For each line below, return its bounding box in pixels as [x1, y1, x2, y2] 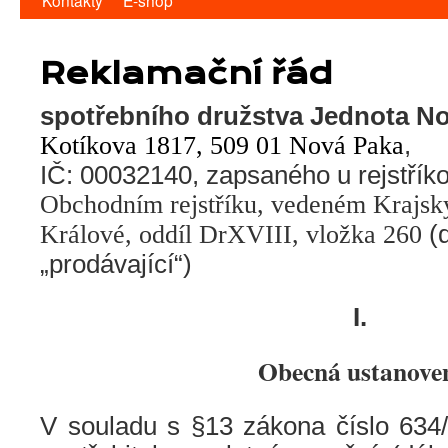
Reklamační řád [40, 56, 332, 92]
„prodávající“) [40, 250, 192, 278]
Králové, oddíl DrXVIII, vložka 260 [40, 220, 422, 249]
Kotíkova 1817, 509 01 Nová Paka [40, 131, 404, 160]
